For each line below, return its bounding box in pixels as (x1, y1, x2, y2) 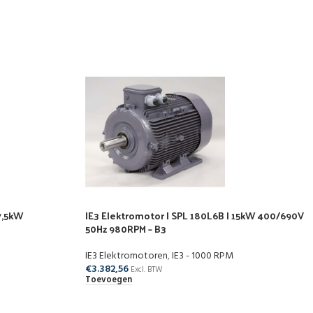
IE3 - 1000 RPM (172, 248, 233, 264)
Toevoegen (85, 273, 132, 288)
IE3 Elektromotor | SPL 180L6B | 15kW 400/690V (85, 207, 304, 224)
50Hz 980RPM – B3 (85, 220, 166, 238)
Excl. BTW (131, 263, 163, 276)
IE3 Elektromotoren (85, 248, 168, 264)
